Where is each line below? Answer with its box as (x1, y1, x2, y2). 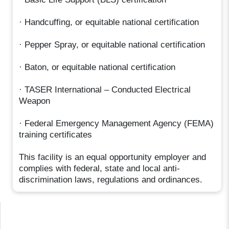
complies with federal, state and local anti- (19, 163, 180, 173)
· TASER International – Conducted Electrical (19, 84, 191, 95)
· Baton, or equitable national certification (19, 62, 176, 72)
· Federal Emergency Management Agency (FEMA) (19, 118, 214, 128)
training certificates (19, 129, 93, 140)
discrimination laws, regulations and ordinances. (19, 174, 203, 185)
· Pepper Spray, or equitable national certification (19, 39, 205, 50)
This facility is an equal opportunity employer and (19, 152, 207, 162)
